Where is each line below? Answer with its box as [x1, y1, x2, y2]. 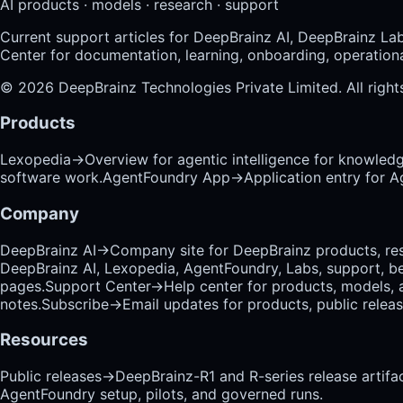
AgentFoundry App [103, 168, 230, 187]
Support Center [45, 276, 150, 295]
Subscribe [41, 294, 109, 313]
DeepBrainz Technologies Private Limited [58, 77, 338, 96]
